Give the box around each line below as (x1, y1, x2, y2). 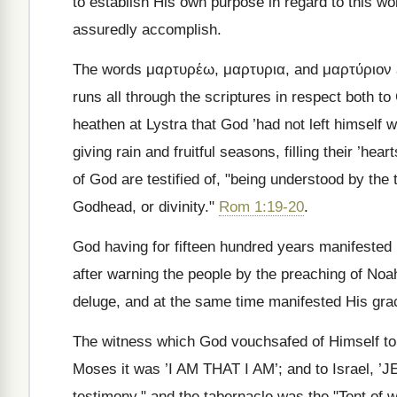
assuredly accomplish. (73, 21, 222, 38)
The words (73, 61, 146, 78)
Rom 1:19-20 (219, 198, 304, 215)
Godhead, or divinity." (73, 198, 219, 215)
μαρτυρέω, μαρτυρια (146, 61, 285, 78)
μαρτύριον (323, 61, 392, 78)
